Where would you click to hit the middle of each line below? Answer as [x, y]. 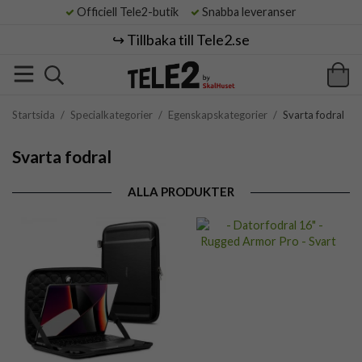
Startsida [34, 115]
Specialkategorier [112, 115]
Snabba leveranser [248, 12]
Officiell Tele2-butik [131, 12]
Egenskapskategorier [218, 115]
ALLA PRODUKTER [181, 192]
